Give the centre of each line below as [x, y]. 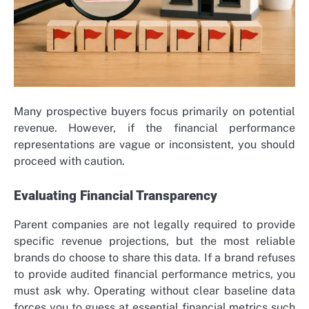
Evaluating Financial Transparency [116, 196]
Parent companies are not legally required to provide [154, 224]
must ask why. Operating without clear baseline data [154, 290]
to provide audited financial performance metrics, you [154, 274]
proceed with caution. [69, 161]
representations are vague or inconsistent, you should [154, 144]
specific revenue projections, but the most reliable [154, 241]
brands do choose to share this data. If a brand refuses [154, 257]
